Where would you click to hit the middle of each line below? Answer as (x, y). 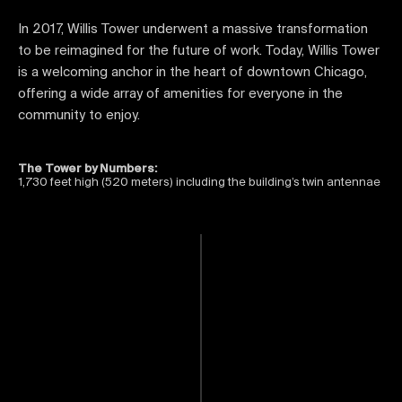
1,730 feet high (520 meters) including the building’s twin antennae (199, 183)
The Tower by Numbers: (87, 169)
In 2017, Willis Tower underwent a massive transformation (193, 30)
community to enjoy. (79, 116)
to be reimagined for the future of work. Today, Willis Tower (199, 51)
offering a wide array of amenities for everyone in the (180, 94)
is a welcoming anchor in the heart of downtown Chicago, (192, 73)
